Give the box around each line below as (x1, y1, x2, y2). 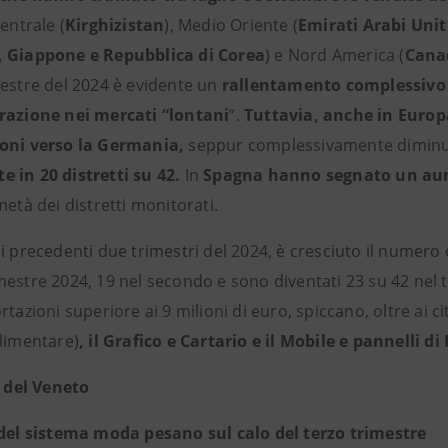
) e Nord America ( (265, 44, 405, 66)
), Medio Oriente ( (164, 14, 299, 36)
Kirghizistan (65, 14, 165, 36)
